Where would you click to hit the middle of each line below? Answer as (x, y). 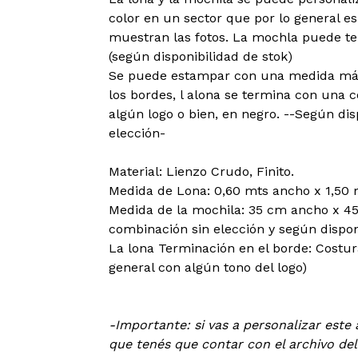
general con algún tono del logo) (207, 267)
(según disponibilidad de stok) (200, 56)
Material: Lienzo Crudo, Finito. (201, 171)
